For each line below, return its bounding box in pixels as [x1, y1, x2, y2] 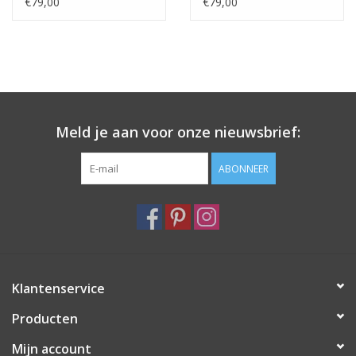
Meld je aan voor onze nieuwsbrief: [56, 122, 300, 142]
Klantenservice [12, 280, 105, 298]
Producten [12, 310, 78, 328]
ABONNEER [218, 162, 269, 176]
